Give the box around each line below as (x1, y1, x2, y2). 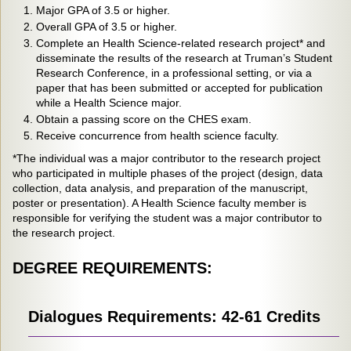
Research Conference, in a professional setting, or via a (36, 66, 312, 79)
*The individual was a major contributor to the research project (13, 151, 320, 165)
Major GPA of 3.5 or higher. (36, 3, 170, 16)
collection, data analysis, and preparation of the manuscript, (13, 181, 308, 194)
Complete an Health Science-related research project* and (36, 36, 325, 49)
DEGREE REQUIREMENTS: (13, 259, 212, 277)
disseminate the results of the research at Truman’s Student (36, 51, 332, 64)
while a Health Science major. (36, 96, 182, 109)
